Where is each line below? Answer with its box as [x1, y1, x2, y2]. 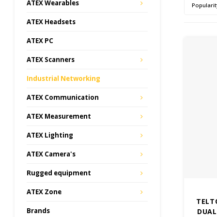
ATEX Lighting [27, 131, 73, 139]
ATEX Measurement [27, 112, 91, 121]
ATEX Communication [27, 93, 99, 102]
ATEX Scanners [27, 55, 75, 64]
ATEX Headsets [27, 17, 76, 26]
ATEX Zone [27, 187, 62, 196]
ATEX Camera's [27, 150, 76, 158]
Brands [27, 206, 50, 215]
